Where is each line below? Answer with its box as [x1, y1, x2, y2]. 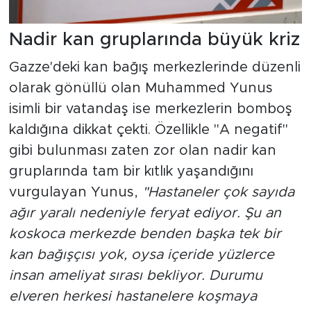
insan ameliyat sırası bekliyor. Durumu [8, 268, 262, 283]
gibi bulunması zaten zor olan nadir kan [8, 143, 276, 158]
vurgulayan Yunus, [8, 185, 142, 199]
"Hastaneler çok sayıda [142, 185, 294, 199]
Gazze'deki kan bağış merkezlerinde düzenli [8, 60, 301, 74]
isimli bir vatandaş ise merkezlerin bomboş [8, 101, 292, 116]
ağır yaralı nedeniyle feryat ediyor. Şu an [8, 205, 281, 220]
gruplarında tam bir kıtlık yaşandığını [8, 164, 253, 178]
